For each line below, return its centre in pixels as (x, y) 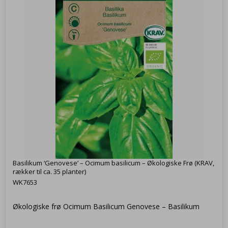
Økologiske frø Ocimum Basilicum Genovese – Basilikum (106, 206)
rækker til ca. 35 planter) (49, 171)
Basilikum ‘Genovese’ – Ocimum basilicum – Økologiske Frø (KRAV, (113, 163)
